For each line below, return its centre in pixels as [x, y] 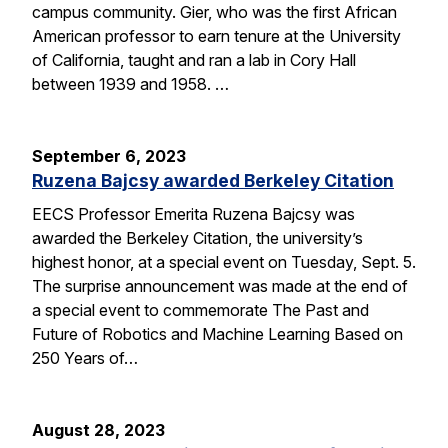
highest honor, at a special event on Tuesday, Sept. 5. [224, 262]
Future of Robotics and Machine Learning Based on [217, 334]
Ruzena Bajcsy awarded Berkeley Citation [213, 180]
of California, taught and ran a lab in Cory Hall [194, 59]
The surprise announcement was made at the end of [220, 286]
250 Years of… [85, 358]
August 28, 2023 [98, 430]
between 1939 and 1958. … [130, 83]
